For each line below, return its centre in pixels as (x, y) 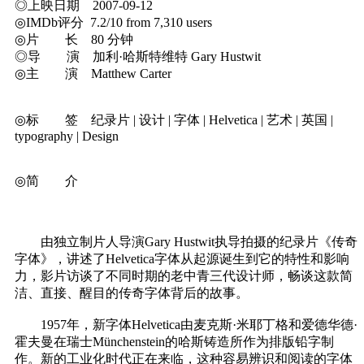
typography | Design (67, 136)
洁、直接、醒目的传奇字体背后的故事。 (132, 292)
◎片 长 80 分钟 (74, 39)
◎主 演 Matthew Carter (93, 73)
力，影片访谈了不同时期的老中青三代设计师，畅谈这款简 (184, 275)
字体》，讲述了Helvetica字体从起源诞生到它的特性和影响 (182, 258)
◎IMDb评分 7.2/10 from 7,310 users (113, 22)
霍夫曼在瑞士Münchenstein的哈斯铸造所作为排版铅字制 (174, 341)
